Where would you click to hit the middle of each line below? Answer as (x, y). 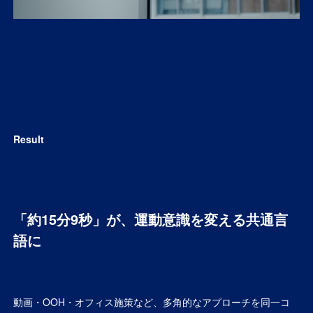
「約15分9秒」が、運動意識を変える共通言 (151, 219)
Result (29, 139)
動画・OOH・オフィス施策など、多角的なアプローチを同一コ (152, 302)
